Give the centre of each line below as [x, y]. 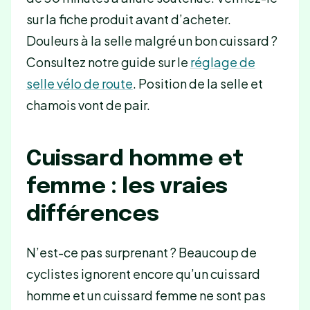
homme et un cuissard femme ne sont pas [146, 295]
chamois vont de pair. [88, 105]
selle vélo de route [79, 84]
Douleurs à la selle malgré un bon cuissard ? [152, 41]
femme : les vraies [127, 187]
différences [92, 215]
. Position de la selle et [198, 84]
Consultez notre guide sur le [108, 62]
